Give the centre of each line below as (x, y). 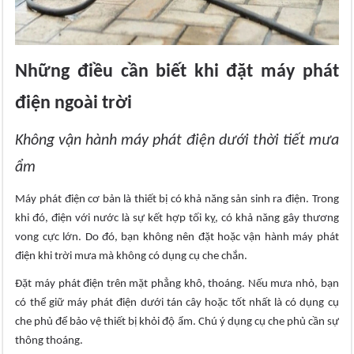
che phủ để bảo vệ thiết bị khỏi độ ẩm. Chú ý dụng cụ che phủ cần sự (177, 322)
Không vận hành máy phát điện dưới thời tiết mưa (177, 141)
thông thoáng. (49, 341)
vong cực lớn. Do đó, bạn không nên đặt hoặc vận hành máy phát (177, 238)
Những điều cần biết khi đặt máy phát (177, 72)
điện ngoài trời (74, 104)
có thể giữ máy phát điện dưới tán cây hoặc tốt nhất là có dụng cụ (177, 303)
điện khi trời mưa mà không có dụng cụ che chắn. (132, 257)
